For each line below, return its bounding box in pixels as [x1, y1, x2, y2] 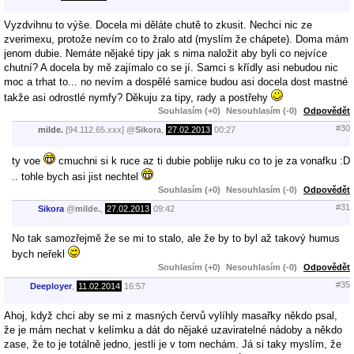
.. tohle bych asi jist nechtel [12, 170, 141, 183]
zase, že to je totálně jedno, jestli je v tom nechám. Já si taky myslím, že [4, 337, 341, 350]
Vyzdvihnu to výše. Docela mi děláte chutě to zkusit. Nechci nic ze [4, 18, 312, 31]
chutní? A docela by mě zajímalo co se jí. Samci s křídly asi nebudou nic [4, 61, 338, 73]
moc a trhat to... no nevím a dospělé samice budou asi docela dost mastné [4, 75, 348, 88]
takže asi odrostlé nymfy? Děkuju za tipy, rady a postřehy [4, 91, 271, 104]
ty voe [12, 154, 43, 167]
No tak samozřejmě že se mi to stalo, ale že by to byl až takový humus [12, 232, 340, 244]
